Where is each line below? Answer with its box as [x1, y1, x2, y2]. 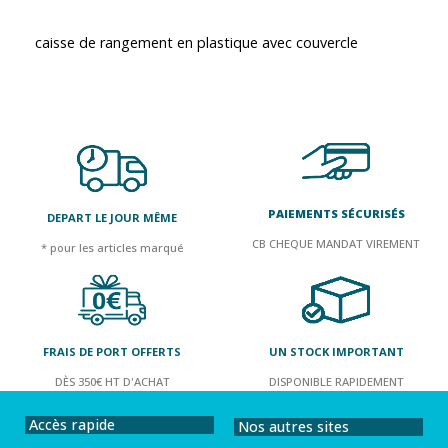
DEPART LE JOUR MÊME [47, 209, 177, 225]
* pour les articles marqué [41, 239, 183, 255]
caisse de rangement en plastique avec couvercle [35, 32, 358, 52]
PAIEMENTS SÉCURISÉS [267, 205, 405, 221]
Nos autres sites [238, 416, 349, 436]
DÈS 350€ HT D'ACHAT [54, 373, 170, 389]
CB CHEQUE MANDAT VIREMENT [252, 235, 420, 251]
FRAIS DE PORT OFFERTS [43, 343, 181, 359]
